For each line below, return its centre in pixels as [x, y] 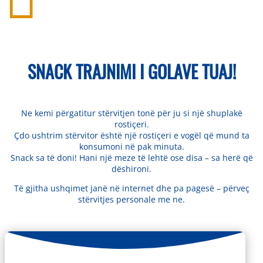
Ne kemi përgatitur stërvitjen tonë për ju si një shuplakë [131, 113]
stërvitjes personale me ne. [131, 200]
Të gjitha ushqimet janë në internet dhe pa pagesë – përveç [131, 188]
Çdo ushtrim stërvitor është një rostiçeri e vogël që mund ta [131, 136]
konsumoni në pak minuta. [131, 147]
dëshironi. [131, 169]
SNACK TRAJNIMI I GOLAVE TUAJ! [131, 71]
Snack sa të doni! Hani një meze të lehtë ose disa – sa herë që [131, 158]
